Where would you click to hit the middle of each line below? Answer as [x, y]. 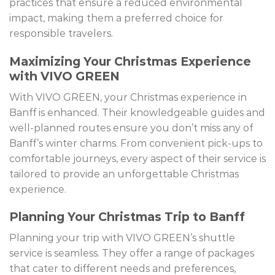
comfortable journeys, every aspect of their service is [137, 158]
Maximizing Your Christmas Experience [130, 61]
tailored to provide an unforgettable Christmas [124, 174]
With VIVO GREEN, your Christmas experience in [128, 97]
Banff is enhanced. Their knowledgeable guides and [137, 112]
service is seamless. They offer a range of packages [132, 253]
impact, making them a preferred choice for [116, 18]
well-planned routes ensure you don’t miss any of [131, 128]
